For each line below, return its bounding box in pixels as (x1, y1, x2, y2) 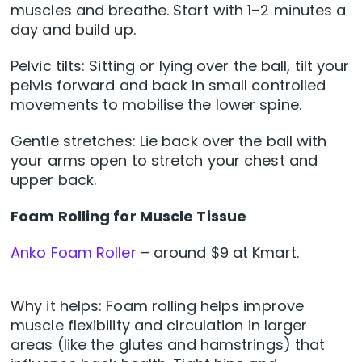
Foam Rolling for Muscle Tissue (11, 206, 246, 227)
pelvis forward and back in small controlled (11, 75, 326, 96)
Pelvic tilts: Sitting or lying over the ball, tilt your (11, 56, 350, 77)
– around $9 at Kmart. (136, 242, 299, 263)
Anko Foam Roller (11, 242, 137, 263)
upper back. (11, 170, 97, 191)
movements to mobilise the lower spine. (11, 95, 301, 116)
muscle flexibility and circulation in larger (11, 315, 308, 336)
